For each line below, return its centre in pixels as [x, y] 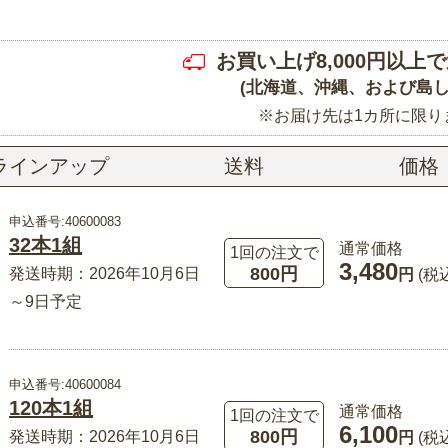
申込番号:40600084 [65, 384]
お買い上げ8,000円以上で [330, 60]
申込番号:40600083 [65, 221]
